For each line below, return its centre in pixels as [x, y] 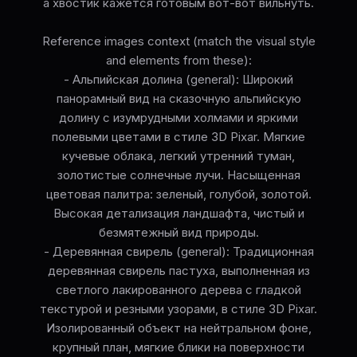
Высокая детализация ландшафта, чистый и [178, 214]
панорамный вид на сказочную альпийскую [178, 99]
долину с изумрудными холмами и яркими [178, 118]
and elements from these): [178, 61]
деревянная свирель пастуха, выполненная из [178, 271]
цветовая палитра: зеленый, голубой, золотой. [178, 194]
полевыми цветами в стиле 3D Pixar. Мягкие [178, 137]
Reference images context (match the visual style [178, 41]
